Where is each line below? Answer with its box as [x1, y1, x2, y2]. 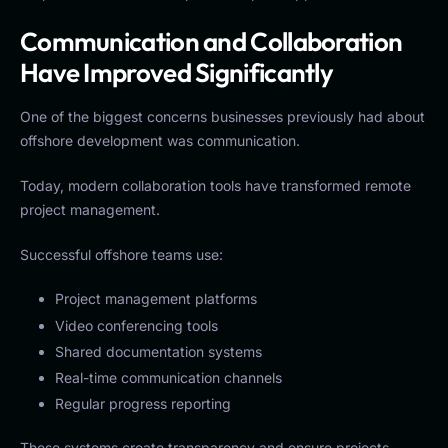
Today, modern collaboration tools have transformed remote [20, 177, 411, 195]
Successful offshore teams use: [20, 246, 223, 264]
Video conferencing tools [55, 316, 218, 334]
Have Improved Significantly [20, 55, 334, 89]
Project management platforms [55, 290, 257, 308]
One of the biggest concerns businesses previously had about [20, 108, 425, 126]
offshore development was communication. [20, 132, 300, 150]
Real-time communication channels [55, 368, 282, 386]
